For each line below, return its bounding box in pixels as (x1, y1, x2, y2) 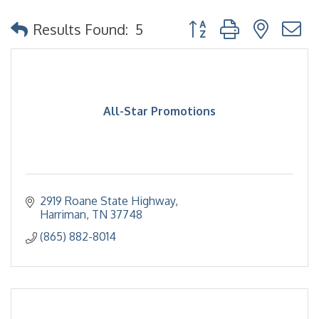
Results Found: (33, 19, 128, 38)
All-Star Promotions (103, 104, 216, 118)
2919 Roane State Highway (40, 194, 175, 208)
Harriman (40, 207, 86, 221)
